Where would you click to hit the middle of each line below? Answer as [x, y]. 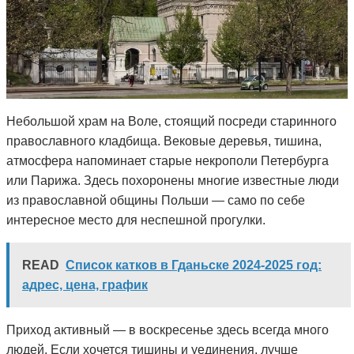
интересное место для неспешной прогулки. [136, 220]
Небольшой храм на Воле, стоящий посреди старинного [171, 121]
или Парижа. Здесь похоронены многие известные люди [173, 180]
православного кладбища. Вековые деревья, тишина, [164, 141]
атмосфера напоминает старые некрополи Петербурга [168, 160]
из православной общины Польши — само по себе [156, 200]
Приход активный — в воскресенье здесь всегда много [168, 330]
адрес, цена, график [85, 284]
